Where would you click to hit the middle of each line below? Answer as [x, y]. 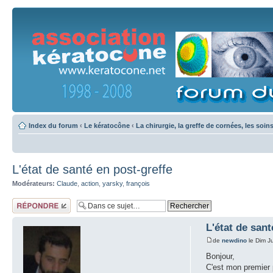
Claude [67, 183]
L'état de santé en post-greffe [92, 169]
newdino [235, 240]
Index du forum [53, 126]
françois [138, 183]
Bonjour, [221, 256]
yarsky [112, 183]
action [90, 183]
